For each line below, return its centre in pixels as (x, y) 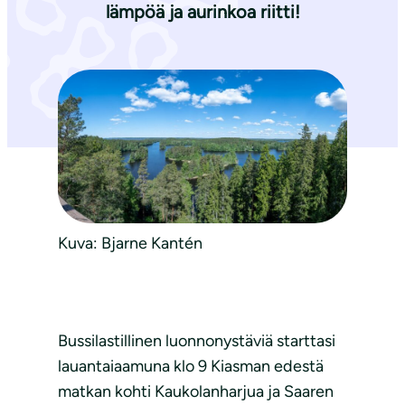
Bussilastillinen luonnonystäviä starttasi (197, 340)
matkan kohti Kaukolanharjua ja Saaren (196, 391)
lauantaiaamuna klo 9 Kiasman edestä (191, 366)
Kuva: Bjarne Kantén (130, 243)
